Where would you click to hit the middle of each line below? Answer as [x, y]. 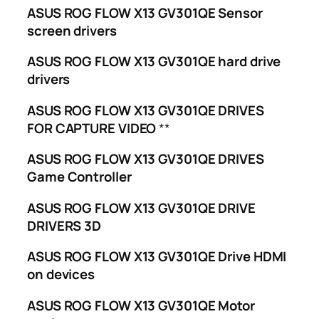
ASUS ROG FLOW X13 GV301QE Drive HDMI [157, 257]
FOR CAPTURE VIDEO [93, 128]
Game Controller [79, 177]
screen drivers [72, 30]
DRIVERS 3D [64, 225]
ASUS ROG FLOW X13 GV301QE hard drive [154, 62]
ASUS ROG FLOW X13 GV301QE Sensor [145, 12]
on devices [61, 274]
